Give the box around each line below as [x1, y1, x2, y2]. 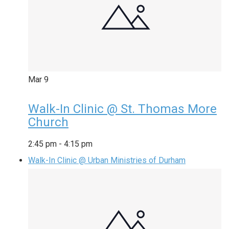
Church [28, 114, 68, 129]
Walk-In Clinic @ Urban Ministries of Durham [28, 155, 186, 165]
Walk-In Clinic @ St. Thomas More [28, 101, 217, 116]
